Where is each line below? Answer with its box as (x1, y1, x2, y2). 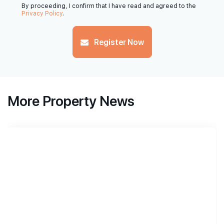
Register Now (92, 36, 144, 47)
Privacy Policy (21, 10, 62, 17)
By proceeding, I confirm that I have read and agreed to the (21, 2, 196, 10)
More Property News (7, 91, 134, 110)
